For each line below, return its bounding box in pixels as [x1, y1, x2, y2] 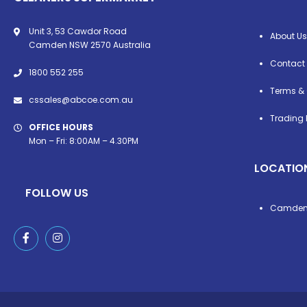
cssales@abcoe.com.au [29, 93, 133, 106]
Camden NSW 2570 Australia [29, 38, 151, 51]
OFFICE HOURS [29, 121, 93, 133]
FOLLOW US [25, 184, 88, 201]
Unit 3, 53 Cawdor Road [29, 25, 127, 37]
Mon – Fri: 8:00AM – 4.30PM [29, 134, 138, 147]
